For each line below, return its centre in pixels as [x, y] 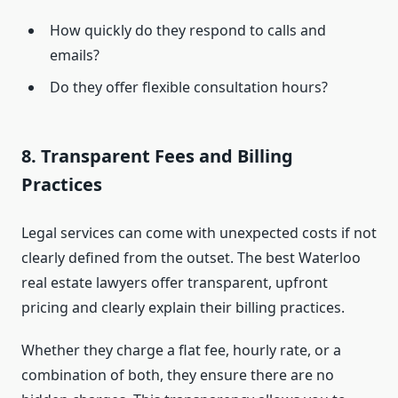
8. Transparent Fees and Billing [157, 156]
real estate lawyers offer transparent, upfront [175, 283]
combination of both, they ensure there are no [178, 375]
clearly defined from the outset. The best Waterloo [191, 258]
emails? [75, 56]
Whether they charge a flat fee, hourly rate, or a [181, 350]
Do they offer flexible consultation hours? [189, 88]
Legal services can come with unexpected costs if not [199, 233]
